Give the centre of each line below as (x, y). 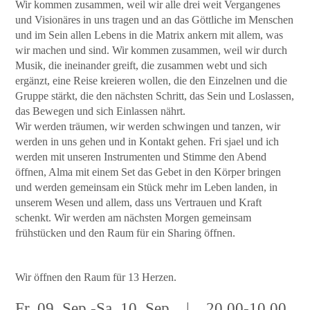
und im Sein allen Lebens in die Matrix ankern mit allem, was (149, 35)
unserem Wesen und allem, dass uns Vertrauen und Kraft (139, 203)
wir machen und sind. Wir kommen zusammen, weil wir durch (152, 51)
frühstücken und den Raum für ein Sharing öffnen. (155, 233)
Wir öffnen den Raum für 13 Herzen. (96, 277)
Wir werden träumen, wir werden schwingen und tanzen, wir (148, 127)
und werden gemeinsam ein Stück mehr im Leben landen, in (147, 188)
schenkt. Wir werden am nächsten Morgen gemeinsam (134, 218)
